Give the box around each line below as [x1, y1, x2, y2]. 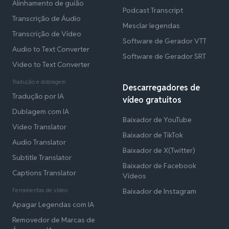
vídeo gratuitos [123, 94, 181, 105]
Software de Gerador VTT [123, 36, 207, 45]
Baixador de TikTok [123, 130, 183, 140]
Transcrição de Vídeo [12, 29, 81, 38]
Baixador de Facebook [123, 161, 196, 170]
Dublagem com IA [12, 106, 69, 116]
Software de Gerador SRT [123, 51, 206, 61]
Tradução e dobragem [12, 78, 66, 85]
